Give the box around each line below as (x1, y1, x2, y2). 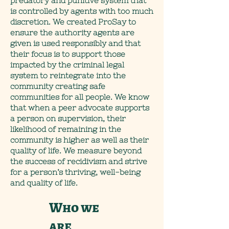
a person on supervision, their (10, 114, 126, 123)
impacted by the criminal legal (10, 60, 124, 69)
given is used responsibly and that (10, 39, 141, 48)
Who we (49, 198, 99, 217)
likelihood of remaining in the (10, 125, 121, 133)
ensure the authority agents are (10, 28, 134, 37)
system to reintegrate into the (10, 71, 126, 80)
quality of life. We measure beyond (10, 146, 142, 155)
